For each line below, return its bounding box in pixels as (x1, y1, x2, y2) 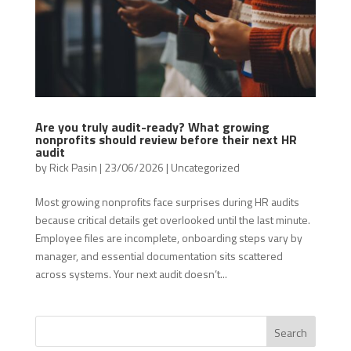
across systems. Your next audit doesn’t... (34, 265, 227, 282)
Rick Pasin (49, 158, 97, 175)
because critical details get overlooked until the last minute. (34, 211, 310, 228)
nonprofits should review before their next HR (34, 129, 297, 149)
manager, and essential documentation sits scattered (34, 247, 283, 264)
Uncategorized (170, 158, 240, 175)
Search (274, 324, 308, 341)
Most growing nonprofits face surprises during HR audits (34, 193, 299, 210)
